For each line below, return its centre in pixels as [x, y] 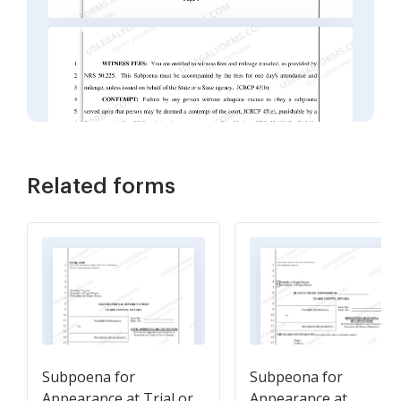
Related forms [101, 186]
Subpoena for [89, 377]
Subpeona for [296, 377]
